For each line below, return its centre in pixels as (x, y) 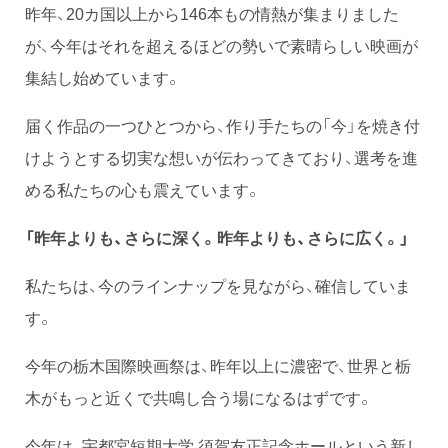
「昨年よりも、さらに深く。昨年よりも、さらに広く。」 (217, 236)
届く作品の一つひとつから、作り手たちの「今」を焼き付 (222, 124)
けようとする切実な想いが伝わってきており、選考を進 (221, 156)
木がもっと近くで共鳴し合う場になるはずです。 (199, 396)
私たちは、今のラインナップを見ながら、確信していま (218, 284)
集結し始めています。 (103, 76)
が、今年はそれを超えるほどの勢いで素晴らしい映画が (221, 44)
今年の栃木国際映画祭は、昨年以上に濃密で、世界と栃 (218, 364)
